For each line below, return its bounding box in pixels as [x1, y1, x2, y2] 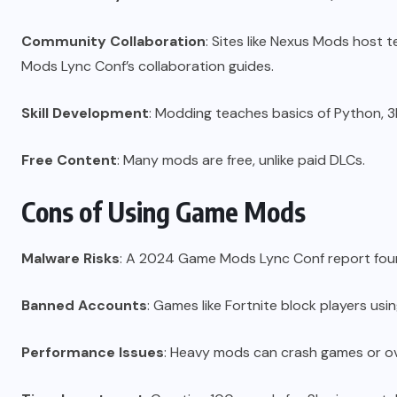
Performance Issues [21, 343, 164, 362]
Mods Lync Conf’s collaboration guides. [21, 57, 274, 76]
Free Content [21, 151, 117, 170]
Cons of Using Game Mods [21, 195, 306, 230]
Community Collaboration [21, 32, 206, 51]
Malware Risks [21, 249, 120, 269]
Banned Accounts [21, 296, 147, 315]
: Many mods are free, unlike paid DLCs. [117, 151, 365, 170]
